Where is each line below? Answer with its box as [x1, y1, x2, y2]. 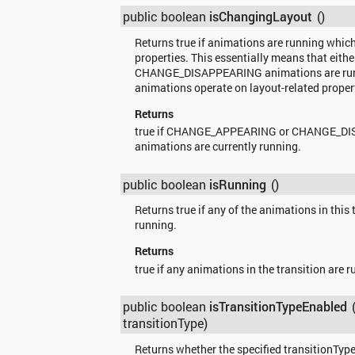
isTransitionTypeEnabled [209, 297, 348, 315]
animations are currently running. [134, 139, 301, 155]
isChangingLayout [209, 8, 313, 25]
